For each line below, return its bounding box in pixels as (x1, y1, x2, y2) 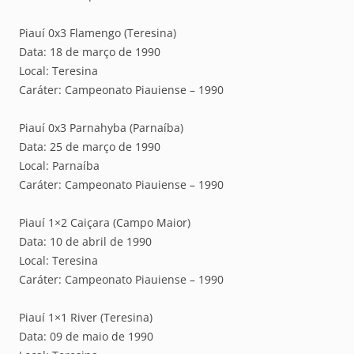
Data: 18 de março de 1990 (19, 43, 160, 59)
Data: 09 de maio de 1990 (19, 328, 153, 344)
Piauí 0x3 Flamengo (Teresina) (19, 24, 176, 40)
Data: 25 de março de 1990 (19, 138, 160, 154)
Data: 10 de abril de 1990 (19, 233, 152, 249)
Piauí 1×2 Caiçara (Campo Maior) (19, 214, 190, 230)
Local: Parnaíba (19, 157, 100, 173)
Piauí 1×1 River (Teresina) (19, 309, 153, 325)
